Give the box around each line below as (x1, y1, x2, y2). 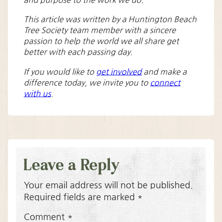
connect (150, 79, 180, 88)
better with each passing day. (24, 48, 133, 57)
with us (24, 90, 51, 99)
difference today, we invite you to (24, 79, 150, 88)
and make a (142, 68, 187, 77)
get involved (96, 68, 142, 77)
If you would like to (24, 68, 96, 77)
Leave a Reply (24, 155, 120, 177)
